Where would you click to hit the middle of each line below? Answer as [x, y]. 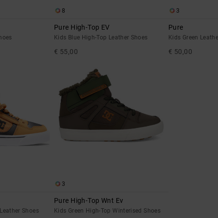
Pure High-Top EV [82, 27]
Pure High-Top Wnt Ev [89, 201]
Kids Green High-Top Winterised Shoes [107, 211]
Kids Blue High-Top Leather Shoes [101, 38]
